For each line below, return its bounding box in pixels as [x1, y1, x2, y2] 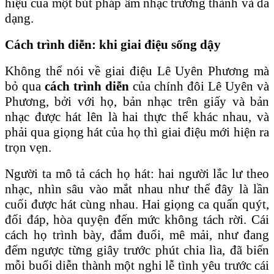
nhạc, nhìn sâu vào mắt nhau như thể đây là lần [5, 181, 269, 196]
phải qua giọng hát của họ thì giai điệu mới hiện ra [5, 124, 269, 139]
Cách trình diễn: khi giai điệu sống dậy [5, 37, 221, 52]
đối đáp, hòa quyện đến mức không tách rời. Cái [5, 212, 269, 227]
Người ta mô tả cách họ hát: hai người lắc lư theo [5, 166, 269, 181]
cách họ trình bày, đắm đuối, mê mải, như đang [5, 227, 269, 242]
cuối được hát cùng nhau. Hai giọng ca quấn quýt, [5, 196, 269, 212]
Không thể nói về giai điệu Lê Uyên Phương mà [5, 63, 269, 78]
